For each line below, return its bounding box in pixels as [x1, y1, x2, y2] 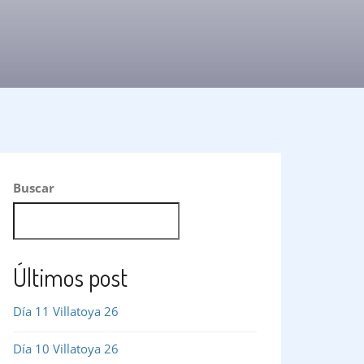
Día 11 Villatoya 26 [13, 302, 119, 319]
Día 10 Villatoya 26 [13, 340, 119, 357]
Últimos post [13, 261, 128, 292]
